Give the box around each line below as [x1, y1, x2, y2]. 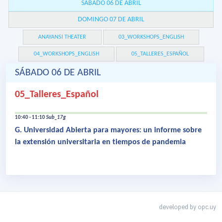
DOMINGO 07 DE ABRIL [78, 16, 144, 24]
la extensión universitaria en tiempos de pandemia [15, 138, 186, 147]
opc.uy [198, 203, 216, 211]
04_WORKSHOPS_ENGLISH [33, 51, 99, 57]
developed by [159, 203, 198, 211]
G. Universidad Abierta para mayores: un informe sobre [15, 126, 202, 135]
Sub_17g [46, 115, 66, 121]
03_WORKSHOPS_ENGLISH [118, 34, 184, 41]
